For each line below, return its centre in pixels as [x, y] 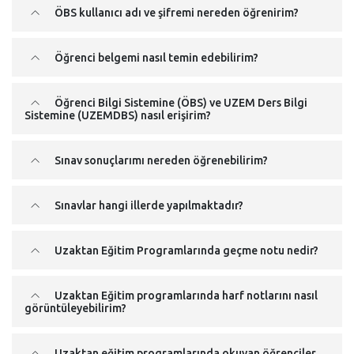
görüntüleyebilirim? [75, 308]
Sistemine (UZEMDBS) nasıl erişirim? [118, 115]
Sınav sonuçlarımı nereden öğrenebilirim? [160, 160]
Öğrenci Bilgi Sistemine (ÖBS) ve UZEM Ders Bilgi [180, 103]
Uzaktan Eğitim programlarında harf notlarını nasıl [185, 296]
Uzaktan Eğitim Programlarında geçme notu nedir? [185, 250]
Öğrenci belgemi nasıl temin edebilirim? [155, 58]
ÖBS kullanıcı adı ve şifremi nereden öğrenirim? [175, 13]
